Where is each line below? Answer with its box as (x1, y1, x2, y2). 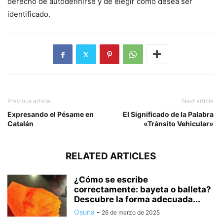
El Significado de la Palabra (123, 110, 214, 119)
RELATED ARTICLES (65, 150, 156, 162)
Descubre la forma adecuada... (74, 194, 200, 205)
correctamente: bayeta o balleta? (74, 184, 211, 195)
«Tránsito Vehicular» (144, 119, 214, 128)
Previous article (7, 97, 50, 105)
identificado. (7, 9, 50, 19)
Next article (182, 97, 214, 105)
